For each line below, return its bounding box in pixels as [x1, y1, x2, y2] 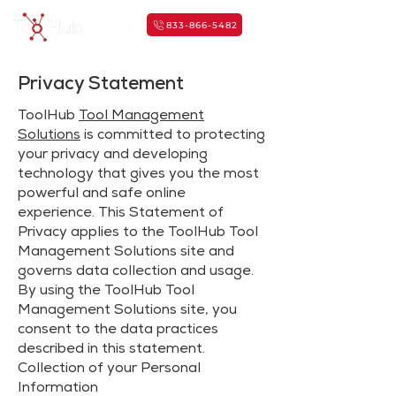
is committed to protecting [80, 129, 265, 143]
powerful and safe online [18, 187, 186, 202]
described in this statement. [18, 343, 205, 357]
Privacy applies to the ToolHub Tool [18, 226, 258, 240]
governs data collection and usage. [18, 265, 254, 279]
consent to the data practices [18, 324, 218, 338]
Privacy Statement [18, 76, 184, 95]
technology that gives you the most [18, 168, 259, 182]
